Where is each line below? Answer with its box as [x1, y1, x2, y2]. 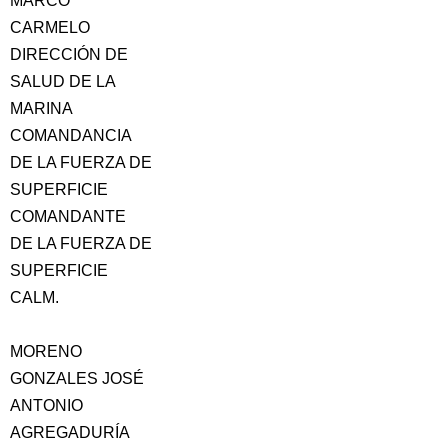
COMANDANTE [10, 208, 126, 225]
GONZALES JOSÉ [10, 370, 144, 387]
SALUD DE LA [10, 73, 116, 90]
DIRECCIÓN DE [10, 46, 128, 63]
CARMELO [10, 19, 90, 36]
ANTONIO [10, 397, 83, 414]
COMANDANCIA [10, 127, 132, 144]
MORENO [10, 343, 82, 360]
